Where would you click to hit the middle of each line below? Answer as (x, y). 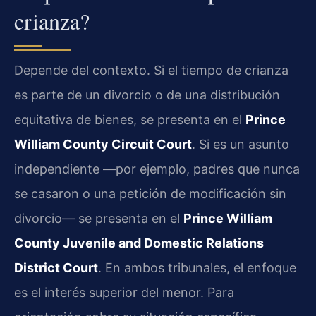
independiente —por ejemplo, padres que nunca (157, 169)
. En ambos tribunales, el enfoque (197, 267)
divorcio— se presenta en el (99, 218)
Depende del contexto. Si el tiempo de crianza (151, 70)
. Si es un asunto (241, 144)
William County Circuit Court (103, 144)
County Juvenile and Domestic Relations (139, 243)
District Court (56, 267)
